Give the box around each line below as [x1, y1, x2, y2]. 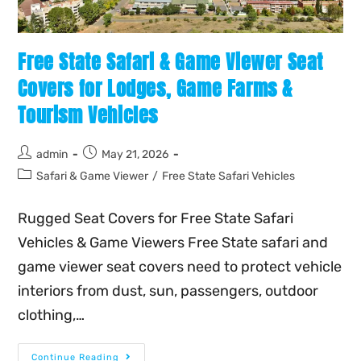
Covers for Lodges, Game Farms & [18, 74, 293, 104]
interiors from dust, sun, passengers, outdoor [18, 282, 319, 301]
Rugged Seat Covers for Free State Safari [18, 210, 294, 228]
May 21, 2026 [102, 147, 169, 162]
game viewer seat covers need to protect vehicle [18, 258, 342, 276]
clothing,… [18, 306, 85, 325]
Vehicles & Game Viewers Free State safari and [18, 234, 329, 252]
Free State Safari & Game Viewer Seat [18, 48, 324, 77]
